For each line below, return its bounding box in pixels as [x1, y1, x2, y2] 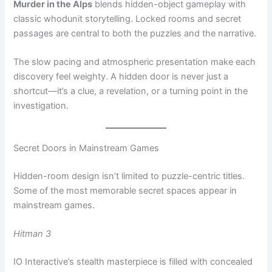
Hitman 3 [13, 185, 52, 197]
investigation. [13, 57, 69, 69]
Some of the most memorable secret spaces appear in [13, 141, 237, 153]
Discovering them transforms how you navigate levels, [13, 242, 238, 254]
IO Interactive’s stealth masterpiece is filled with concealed [13, 213, 253, 225]
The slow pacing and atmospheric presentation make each [13, 13, 256, 25]
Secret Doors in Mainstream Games [13, 100, 160, 111]
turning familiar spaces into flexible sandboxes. [13, 257, 207, 268]
